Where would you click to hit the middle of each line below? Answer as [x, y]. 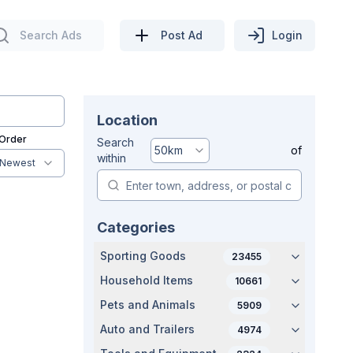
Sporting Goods [143, 256]
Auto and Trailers [147, 329]
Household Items [147, 280]
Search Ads [51, 35]
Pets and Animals [148, 305]
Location [127, 120]
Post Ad [182, 35]
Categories [136, 227]
